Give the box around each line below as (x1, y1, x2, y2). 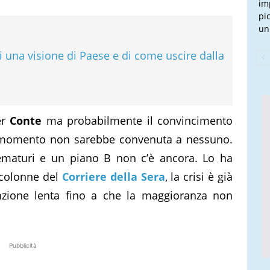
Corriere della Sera (61, 169, 165, 184)
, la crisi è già (165, 169, 233, 184)
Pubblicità (9, 241, 37, 249)
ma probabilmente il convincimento (42, 113, 233, 128)
